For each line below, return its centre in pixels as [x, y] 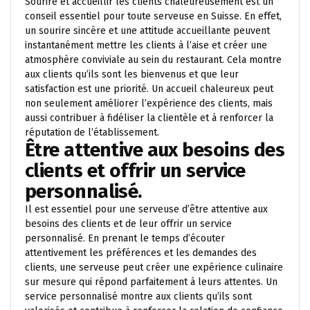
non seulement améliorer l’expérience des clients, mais [149, 103]
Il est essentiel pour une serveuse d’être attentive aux [146, 209]
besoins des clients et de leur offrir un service [128, 224]
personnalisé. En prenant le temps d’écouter [125, 238]
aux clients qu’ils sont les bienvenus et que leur [132, 74]
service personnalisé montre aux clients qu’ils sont [138, 297]
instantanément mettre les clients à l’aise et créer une [146, 45]
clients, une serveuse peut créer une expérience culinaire [154, 267]
